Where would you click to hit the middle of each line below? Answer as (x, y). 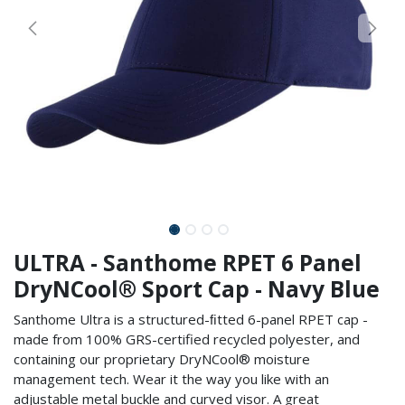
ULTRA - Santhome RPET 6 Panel (188, 263)
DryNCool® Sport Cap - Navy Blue (197, 289)
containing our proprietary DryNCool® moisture (162, 359)
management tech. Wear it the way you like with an (171, 379)
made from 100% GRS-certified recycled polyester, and (187, 339)
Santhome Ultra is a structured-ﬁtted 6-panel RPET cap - (191, 319)
